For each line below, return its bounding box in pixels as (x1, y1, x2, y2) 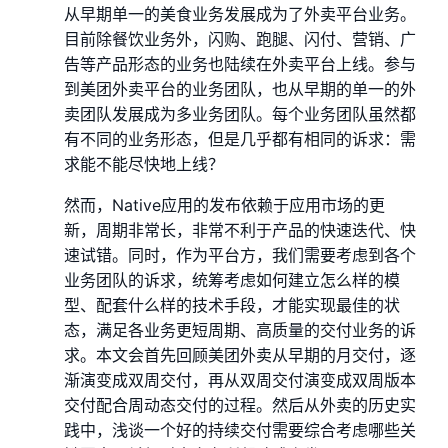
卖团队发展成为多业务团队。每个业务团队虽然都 (64, 104, 416, 125)
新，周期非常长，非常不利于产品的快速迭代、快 (64, 220, 416, 241)
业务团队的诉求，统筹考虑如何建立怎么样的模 (64, 270, 400, 291)
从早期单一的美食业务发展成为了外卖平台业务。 (64, 4, 416, 25)
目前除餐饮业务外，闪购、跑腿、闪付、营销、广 (64, 29, 416, 50)
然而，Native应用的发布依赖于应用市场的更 (64, 195, 385, 216)
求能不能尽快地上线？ (64, 154, 224, 175)
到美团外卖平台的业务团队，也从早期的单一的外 (64, 79, 416, 100)
